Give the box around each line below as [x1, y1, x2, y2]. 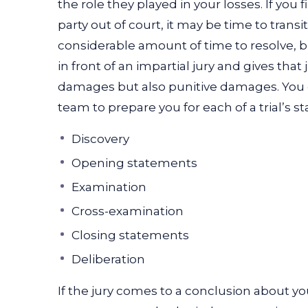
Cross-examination [71, 203, 184, 218]
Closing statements [71, 228, 189, 242]
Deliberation [71, 252, 145, 266]
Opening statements [71, 155, 197, 170]
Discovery [71, 131, 129, 146]
